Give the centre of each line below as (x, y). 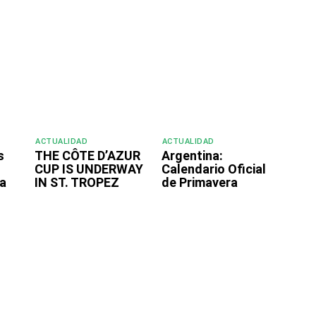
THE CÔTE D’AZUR (87, 156)
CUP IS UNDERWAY (89, 169)
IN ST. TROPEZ (77, 183)
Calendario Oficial (213, 169)
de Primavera (199, 183)
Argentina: (192, 156)
